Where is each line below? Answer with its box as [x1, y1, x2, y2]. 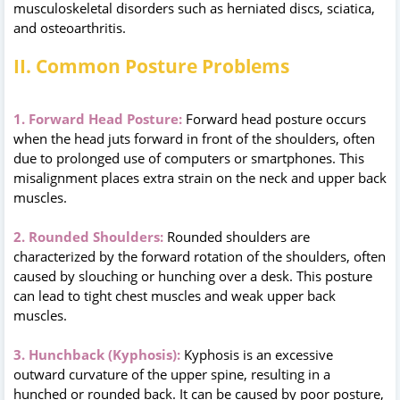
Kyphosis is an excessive [184, 345, 333, 363]
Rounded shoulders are [167, 227, 310, 246]
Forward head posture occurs [186, 109, 366, 128]
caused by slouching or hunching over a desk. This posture [13, 266, 372, 285]
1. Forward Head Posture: [13, 109, 182, 128]
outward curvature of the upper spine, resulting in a [13, 364, 330, 383]
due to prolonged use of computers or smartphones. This [13, 148, 364, 167]
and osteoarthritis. [13, 18, 126, 37]
